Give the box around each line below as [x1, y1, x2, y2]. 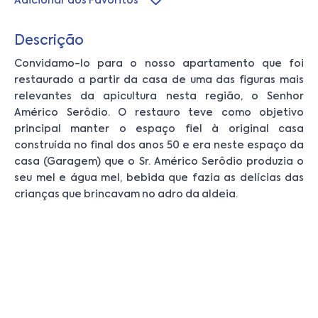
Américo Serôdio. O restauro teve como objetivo [14, 107, 304, 118]
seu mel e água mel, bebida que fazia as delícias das [14, 172, 304, 183]
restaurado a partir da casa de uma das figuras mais [14, 75, 304, 85]
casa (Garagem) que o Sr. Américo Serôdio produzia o [14, 156, 304, 167]
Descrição [14, 33, 84, 48]
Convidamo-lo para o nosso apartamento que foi [14, 58, 304, 69]
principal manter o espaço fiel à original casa [14, 124, 304, 134]
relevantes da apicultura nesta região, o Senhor [14, 91, 304, 102]
